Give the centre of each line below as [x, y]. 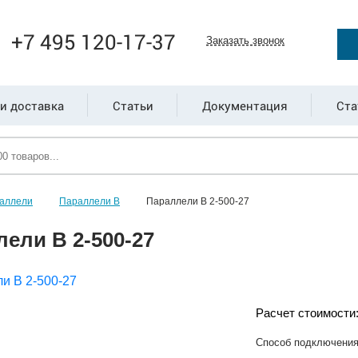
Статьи [133, 105]
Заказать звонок [246, 40]
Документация [245, 105]
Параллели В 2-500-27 [198, 201]
